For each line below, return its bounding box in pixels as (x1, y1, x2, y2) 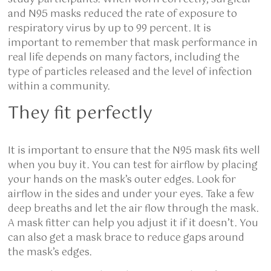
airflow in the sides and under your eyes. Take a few (8, 186, 255, 203)
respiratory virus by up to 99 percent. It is (8, 21, 212, 37)
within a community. (8, 79, 111, 95)
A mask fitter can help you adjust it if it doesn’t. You (8, 215, 259, 232)
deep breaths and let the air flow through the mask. (8, 201, 260, 217)
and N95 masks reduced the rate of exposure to (8, 6, 238, 22)
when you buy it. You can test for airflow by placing (8, 157, 258, 174)
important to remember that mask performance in (8, 35, 258, 51)
